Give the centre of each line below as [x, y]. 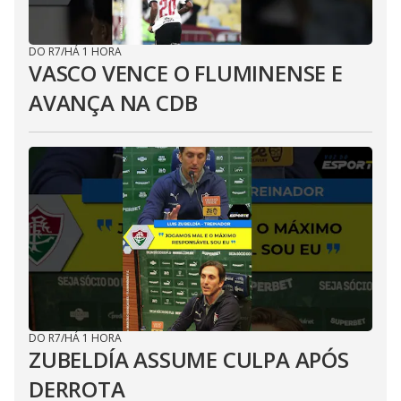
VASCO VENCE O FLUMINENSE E [186, 73]
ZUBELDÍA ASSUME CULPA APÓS [189, 359]
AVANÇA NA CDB [113, 102]
